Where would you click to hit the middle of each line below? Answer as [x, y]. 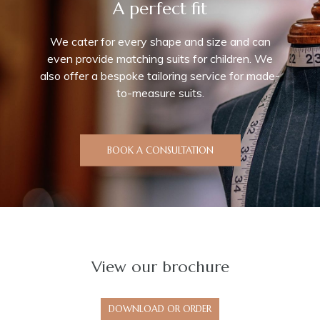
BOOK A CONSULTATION [160, 151]
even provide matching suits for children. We [160, 59]
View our [124, 266]
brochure [193, 266]
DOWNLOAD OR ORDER [160, 309]
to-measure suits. [160, 93]
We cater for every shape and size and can [160, 42]
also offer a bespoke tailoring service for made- [160, 76]
